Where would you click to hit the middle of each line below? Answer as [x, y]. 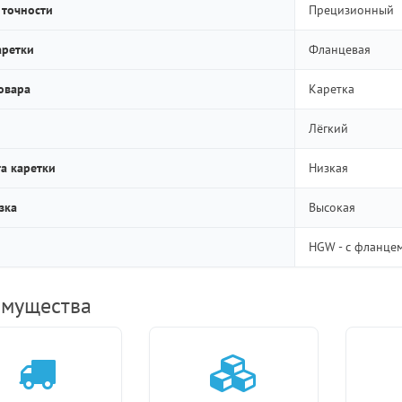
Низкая [328, 167]
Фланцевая [339, 49]
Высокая [332, 207]
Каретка [331, 88]
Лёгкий [328, 128]
